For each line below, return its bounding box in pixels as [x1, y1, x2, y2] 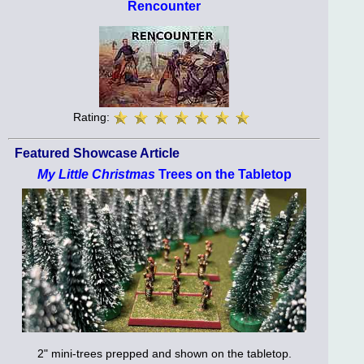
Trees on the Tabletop [154, 167, 292, 181]
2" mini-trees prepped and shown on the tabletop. [37, 347, 292, 361]
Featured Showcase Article [15, 145, 180, 160]
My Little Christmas [37, 167, 155, 181]
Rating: [73, 110, 113, 123]
